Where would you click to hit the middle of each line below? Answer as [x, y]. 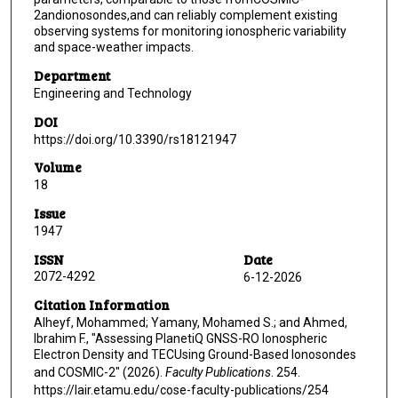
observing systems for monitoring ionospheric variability [190, 32]
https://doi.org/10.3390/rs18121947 [135, 139]
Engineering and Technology [112, 94]
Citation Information [101, 305]
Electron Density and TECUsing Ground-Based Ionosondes [195, 355]
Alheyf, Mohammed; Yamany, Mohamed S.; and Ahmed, [190, 323]
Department [72, 76]
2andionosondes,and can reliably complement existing [185, 16]
